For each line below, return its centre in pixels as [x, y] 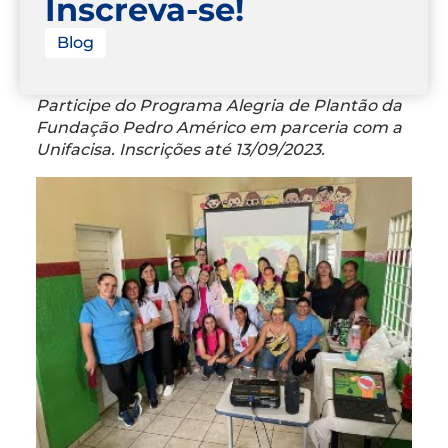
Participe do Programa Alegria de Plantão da [219, 105]
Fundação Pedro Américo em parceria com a [219, 127]
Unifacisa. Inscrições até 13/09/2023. [180, 149]
